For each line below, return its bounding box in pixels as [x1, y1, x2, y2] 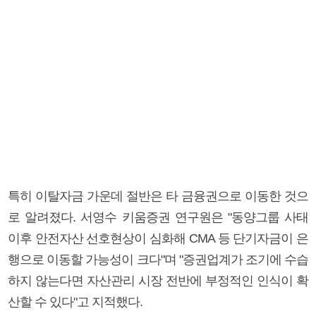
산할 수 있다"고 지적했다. [8, 294, 142, 309]
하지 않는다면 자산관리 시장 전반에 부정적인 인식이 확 [8, 273, 308, 288]
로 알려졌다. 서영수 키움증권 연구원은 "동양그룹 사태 [8, 209, 308, 224]
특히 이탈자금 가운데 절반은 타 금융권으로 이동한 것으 [8, 188, 308, 203]
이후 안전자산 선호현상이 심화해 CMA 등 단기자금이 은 [8, 231, 308, 245]
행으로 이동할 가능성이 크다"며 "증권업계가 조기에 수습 [8, 252, 308, 267]
